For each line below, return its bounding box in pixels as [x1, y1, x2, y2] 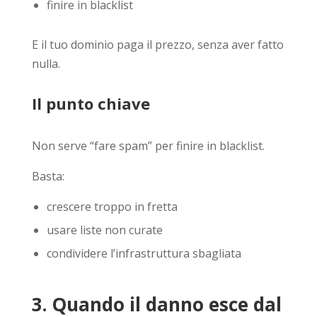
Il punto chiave [31, 92, 150, 114]
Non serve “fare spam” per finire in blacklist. [31, 137, 265, 154]
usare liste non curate [46, 221, 163, 238]
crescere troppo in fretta [46, 198, 178, 214]
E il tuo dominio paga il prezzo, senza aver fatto [31, 36, 284, 52]
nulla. [31, 55, 60, 71]
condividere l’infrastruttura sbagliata [46, 245, 241, 261]
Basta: [31, 168, 64, 184]
